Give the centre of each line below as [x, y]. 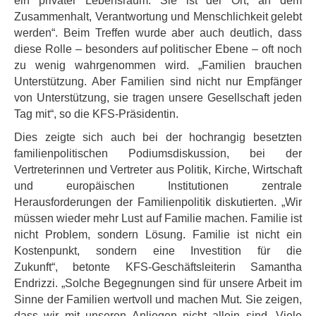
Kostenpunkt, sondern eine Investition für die [158, 251]
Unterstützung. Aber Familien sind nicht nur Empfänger [158, 81]
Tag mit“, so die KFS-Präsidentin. [96, 114]
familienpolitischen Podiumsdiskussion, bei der [158, 153]
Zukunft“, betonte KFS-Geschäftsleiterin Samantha [158, 267]
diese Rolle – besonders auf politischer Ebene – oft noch [158, 49]
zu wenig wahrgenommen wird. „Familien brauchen [158, 65]
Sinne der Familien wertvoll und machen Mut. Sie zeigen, [158, 299]
